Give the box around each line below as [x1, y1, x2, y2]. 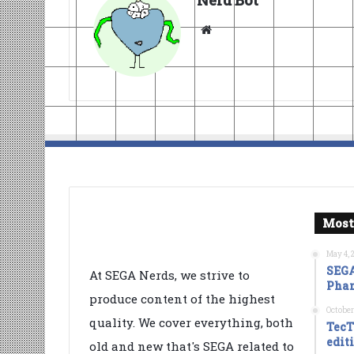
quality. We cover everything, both [89, 314, 293, 331]
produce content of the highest [89, 291, 275, 307]
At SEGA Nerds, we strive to [89, 267, 250, 284]
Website [215, 21, 261, 38]
